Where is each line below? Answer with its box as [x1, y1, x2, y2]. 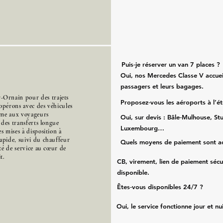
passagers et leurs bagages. [120, 82, 204, 91]
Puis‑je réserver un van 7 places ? [121, 60, 221, 69]
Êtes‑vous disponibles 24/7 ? [117, 183, 204, 191]
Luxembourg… [120, 124, 165, 132]
